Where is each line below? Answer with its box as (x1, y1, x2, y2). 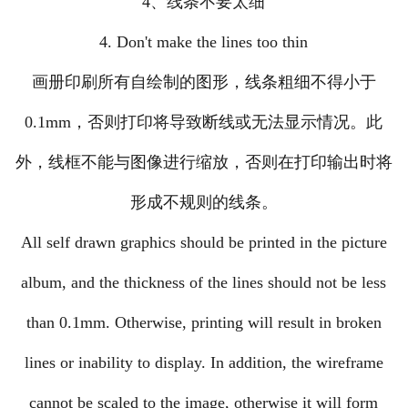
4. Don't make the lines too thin (99, 33, 309, 52)
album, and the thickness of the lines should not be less (21, 273, 387, 292)
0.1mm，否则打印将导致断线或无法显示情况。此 (25, 113, 383, 132)
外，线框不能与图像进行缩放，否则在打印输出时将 (15, 153, 393, 172)
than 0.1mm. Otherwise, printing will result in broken (25, 313, 382, 332)
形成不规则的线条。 (129, 193, 278, 212)
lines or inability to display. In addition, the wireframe (24, 353, 383, 372)
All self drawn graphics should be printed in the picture (20, 233, 387, 252)
